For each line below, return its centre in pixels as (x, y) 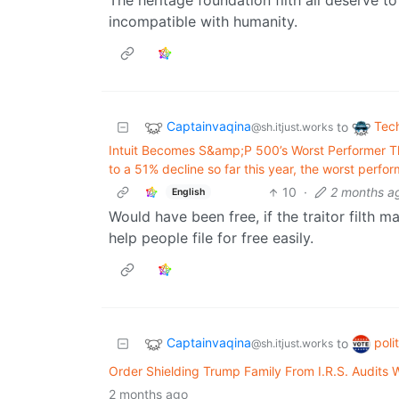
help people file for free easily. (211, 238)
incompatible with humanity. (203, 22)
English (188, 191)
